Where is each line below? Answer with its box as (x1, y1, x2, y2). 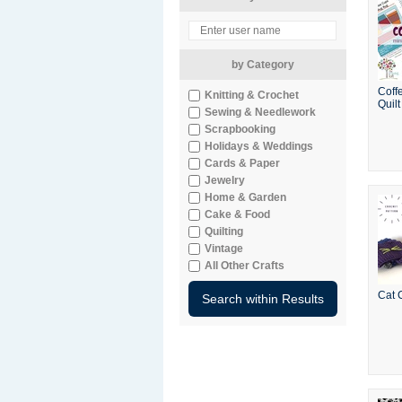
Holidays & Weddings (205, 140, 313, 153)
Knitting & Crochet (205, 89, 299, 101)
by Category (232, 58, 295, 71)
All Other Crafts (205, 259, 284, 272)
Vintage (205, 242, 243, 255)
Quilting (205, 225, 243, 238)
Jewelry (205, 174, 245, 187)
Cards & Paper (205, 157, 280, 170)
